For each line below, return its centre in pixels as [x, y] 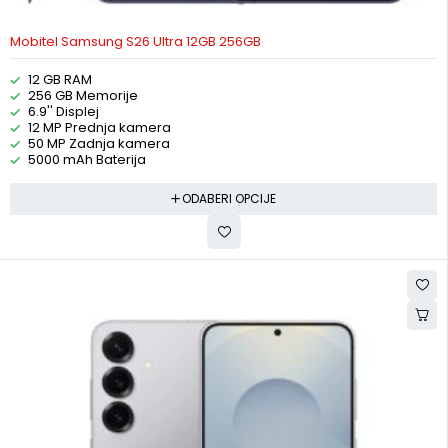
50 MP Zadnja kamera [99, 144]
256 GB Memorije [83, 96]
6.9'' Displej [63, 112]
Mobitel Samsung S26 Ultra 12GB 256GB [135, 42]
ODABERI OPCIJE [229, 199]
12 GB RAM [60, 80]
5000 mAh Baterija [87, 160]
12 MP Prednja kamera [99, 128]
